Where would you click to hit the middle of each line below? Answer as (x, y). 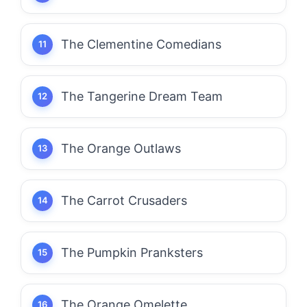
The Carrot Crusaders (124, 200)
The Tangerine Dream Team (142, 96)
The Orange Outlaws (121, 148)
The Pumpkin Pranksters (132, 252)
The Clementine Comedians (141, 44)
